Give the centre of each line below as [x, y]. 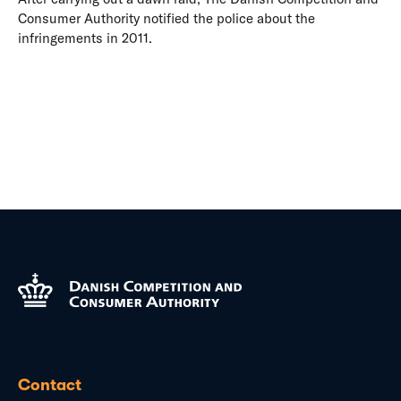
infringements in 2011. [85, 38]
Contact [50, 385]
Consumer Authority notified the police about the [166, 18]
